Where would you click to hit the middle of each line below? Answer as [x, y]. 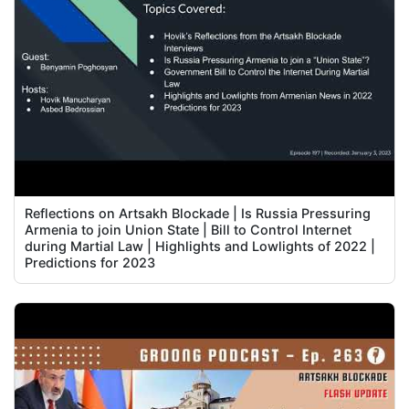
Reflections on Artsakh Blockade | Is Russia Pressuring [198, 213]
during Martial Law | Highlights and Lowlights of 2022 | [200, 246]
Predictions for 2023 [90, 262]
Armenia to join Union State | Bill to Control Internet [189, 229]
